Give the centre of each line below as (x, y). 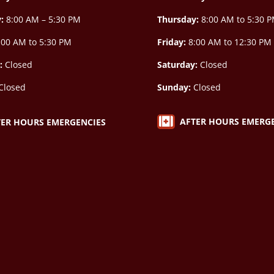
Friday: (172, 42)
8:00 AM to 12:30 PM (229, 42)
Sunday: (174, 87)
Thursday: (178, 19)
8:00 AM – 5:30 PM (44, 19)
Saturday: (178, 64)
